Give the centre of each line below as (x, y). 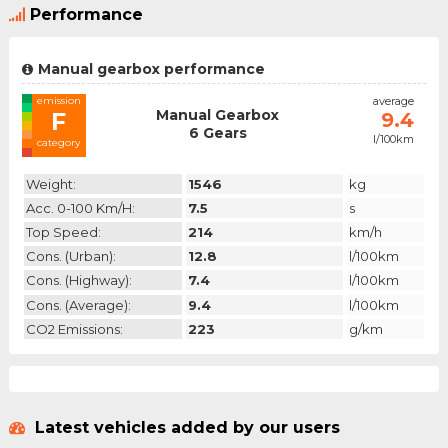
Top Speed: (63, 232)
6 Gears (217, 133)
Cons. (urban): (70, 256)
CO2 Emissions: (74, 328)
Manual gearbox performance (151, 69)
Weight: (50, 184)
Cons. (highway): (78, 280)
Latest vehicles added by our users (184, 428)
